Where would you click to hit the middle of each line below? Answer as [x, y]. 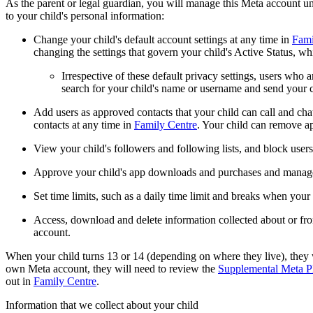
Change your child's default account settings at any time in [163, 39]
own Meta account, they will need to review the [112, 268]
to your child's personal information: [85, 15]
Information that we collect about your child [102, 305]
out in [20, 281]
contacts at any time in [84, 124]
